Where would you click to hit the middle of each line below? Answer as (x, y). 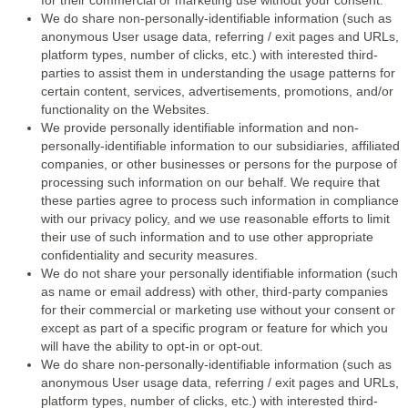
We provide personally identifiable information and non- (200, 127)
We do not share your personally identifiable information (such (219, 273)
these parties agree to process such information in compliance (220, 200)
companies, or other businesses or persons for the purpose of (219, 164)
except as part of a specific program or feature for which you (214, 328)
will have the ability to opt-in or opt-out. (152, 346)
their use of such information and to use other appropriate (207, 237)
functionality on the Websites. (125, 109)
